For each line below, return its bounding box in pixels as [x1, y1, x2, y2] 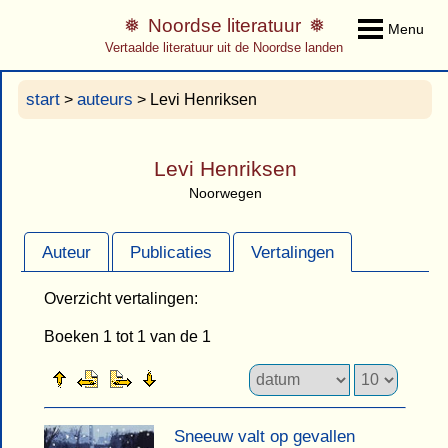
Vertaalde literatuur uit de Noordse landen [105, 40, 343, 56]
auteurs [77, 90, 133, 109]
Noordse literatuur [147, 15, 301, 37]
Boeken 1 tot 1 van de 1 [43, 328, 211, 346]
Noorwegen [188, 185, 262, 202]
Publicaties [129, 242, 212, 262]
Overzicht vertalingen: [43, 290, 198, 308]
